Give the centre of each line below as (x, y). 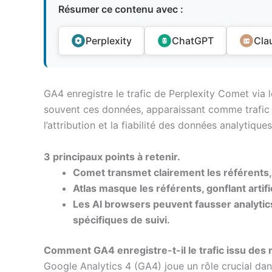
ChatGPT (193, 41)
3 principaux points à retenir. (112, 157)
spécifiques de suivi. (121, 220)
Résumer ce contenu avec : (121, 9)
